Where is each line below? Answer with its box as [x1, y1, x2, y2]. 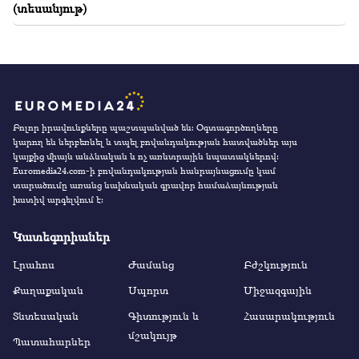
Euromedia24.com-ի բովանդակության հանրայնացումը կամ [13, 163, 276, 177]
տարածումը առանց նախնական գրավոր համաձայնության [13, 178, 278, 192]
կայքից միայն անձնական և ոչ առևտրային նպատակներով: [13, 149, 279, 163]
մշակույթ [128, 327, 177, 342]
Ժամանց [128, 256, 174, 272]
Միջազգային [244, 282, 312, 297]
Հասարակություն [244, 308, 335, 323]
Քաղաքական [13, 282, 83, 297]
